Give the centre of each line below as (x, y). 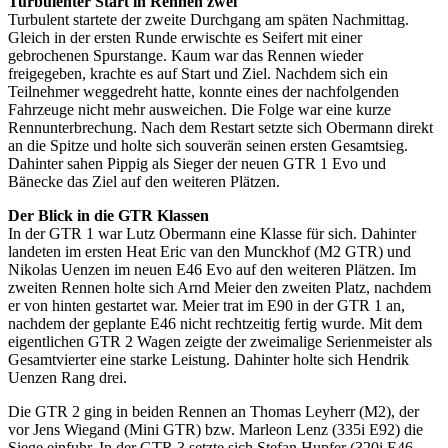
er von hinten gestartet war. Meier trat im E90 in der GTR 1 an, (206, 305)
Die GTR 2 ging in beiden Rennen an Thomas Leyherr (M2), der (213, 411)
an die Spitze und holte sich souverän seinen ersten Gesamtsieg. (208, 145)
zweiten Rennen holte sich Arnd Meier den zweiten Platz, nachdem (219, 287)
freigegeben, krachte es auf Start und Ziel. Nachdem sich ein (198, 73)
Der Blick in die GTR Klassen (108, 215)
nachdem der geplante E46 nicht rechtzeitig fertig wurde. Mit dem (215, 323)
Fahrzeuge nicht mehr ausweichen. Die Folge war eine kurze (199, 109)
